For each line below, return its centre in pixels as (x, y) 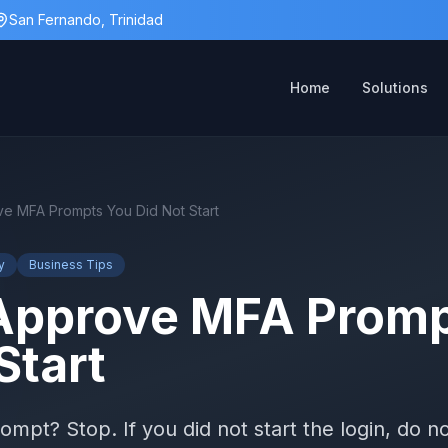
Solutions (395, 87)
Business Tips (71, 264)
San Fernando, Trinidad (86, 19)
